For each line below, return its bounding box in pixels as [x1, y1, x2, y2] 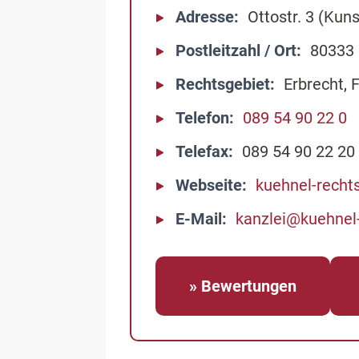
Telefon [175, 108, 229, 127]
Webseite [175, 175, 242, 195]
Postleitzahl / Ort [175, 41, 296, 60]
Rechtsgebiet [175, 75, 270, 94]
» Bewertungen [189, 276, 296, 296]
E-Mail [175, 209, 222, 228]
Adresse [175, 7, 234, 26]
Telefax [175, 142, 228, 161]
